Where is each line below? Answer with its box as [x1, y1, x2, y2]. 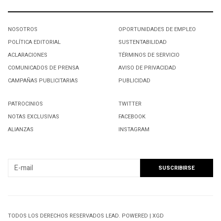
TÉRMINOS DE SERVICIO [118, 51, 180, 60]
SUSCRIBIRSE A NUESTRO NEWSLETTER [8, 147, 110, 156]
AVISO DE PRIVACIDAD [118, 64, 176, 73]
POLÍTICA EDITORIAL [8, 38, 61, 47]
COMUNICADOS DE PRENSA [8, 64, 79, 73]
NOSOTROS [8, 25, 37, 34]
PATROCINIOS [8, 100, 43, 109]
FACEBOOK [118, 112, 146, 121]
